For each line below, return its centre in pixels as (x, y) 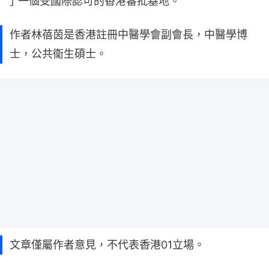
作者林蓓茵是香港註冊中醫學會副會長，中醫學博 (128, 34)
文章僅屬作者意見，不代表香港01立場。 (107, 244)
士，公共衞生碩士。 (58, 53)
